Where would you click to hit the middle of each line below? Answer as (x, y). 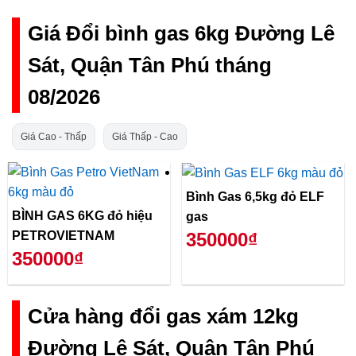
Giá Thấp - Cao (145, 136)
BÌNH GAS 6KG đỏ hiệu (82, 216)
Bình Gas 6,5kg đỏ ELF (215, 197)
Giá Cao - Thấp (54, 136)
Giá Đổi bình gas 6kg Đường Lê (181, 34)
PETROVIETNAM (63, 236)
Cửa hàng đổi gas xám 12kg (163, 316)
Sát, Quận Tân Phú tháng (150, 66)
